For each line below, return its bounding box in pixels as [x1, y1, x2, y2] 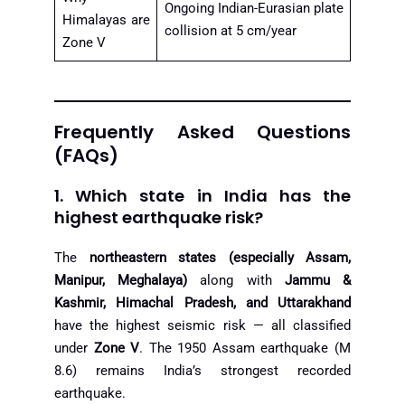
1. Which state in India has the [54, 184, 351, 207]
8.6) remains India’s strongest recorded [54, 362, 351, 379]
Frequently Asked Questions [54, 118, 351, 145]
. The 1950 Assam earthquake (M [139, 339, 352, 356]
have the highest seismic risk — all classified [54, 316, 351, 334]
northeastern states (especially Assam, [89, 249, 351, 266]
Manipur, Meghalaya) [54, 271, 188, 288]
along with [187, 271, 285, 288]
